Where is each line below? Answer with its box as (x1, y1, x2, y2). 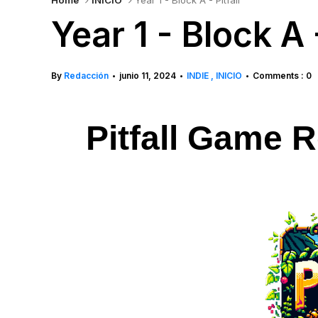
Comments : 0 (253, 70, 312, 81)
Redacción (64, 70, 109, 81)
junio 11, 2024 (119, 70, 176, 81)
